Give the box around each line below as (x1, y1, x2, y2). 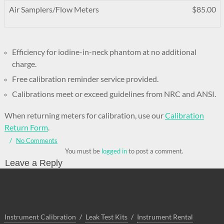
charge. (11, 59, 36, 68)
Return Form (4, 122, 48, 132)
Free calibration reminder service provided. (11, 74, 158, 83)
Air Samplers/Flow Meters (8, 4, 99, 14)
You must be (64, 147, 101, 155)
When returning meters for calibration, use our (4, 110, 165, 120)
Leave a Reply (4, 158, 62, 168)
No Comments (15, 136, 57, 144)
